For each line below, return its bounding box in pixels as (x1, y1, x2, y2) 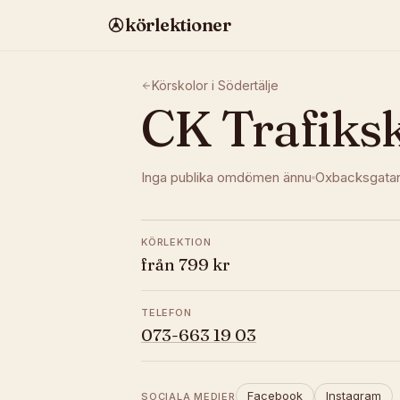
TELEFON (141, 306, 192, 319)
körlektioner (125, 13, 230, 36)
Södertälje (218, 78, 279, 93)
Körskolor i (152, 78, 218, 93)
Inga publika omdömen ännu (141, 169, 312, 186)
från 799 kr (141, 254, 230, 275)
